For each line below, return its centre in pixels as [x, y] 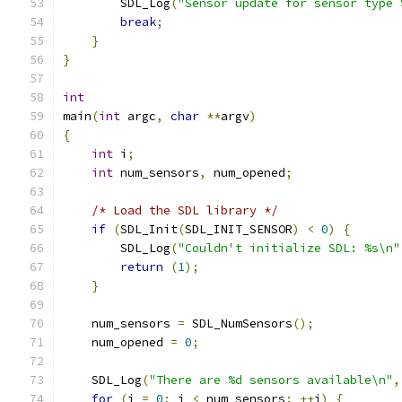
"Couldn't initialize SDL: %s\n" [289, 248]
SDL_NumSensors [239, 323]
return [142, 267]
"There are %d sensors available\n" [271, 380]
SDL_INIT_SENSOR [239, 229]
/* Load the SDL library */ [185, 210]
